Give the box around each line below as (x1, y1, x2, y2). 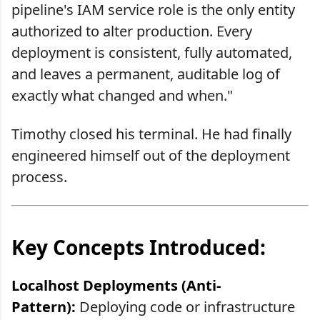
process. (11, 166, 67, 186)
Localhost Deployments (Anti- (11, 276, 221, 296)
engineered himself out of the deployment (11, 145, 290, 165)
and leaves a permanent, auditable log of (11, 64, 280, 84)
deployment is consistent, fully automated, (11, 42, 292, 62)
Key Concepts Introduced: (11, 234, 266, 261)
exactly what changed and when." (11, 85, 233, 105)
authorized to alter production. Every (11, 21, 252, 41)
